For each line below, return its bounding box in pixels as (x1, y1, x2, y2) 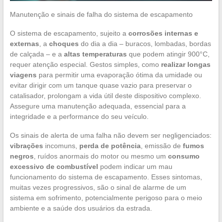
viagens (9, 70, 37, 79)
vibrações (9, 141, 43, 150)
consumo (167, 152, 200, 160)
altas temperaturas (63, 50, 127, 58)
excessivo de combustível (9, 162, 98, 170)
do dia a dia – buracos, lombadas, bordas (78, 39, 211, 48)
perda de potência (79, 141, 141, 150)
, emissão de (140, 141, 183, 150)
